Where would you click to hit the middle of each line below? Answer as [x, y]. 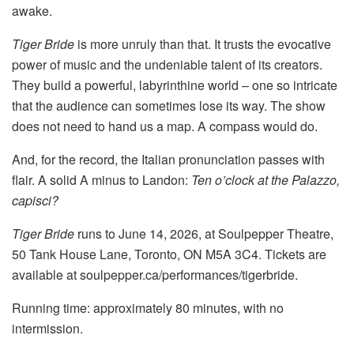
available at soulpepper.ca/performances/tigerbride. [155, 275]
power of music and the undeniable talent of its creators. [167, 65]
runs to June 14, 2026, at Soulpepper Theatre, [205, 234]
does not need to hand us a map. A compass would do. [165, 126]
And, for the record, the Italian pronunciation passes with [168, 160]
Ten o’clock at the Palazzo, [265, 180]
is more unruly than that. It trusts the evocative [203, 44]
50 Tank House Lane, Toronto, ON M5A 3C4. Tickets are [169, 254]
